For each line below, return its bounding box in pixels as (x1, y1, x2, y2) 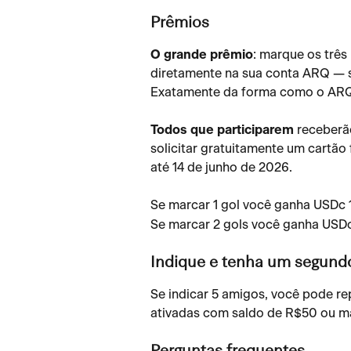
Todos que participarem (150, 124, 294, 137)
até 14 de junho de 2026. (150, 161, 292, 175)
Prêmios (150, 16, 209, 32)
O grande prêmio (150, 49, 253, 62)
